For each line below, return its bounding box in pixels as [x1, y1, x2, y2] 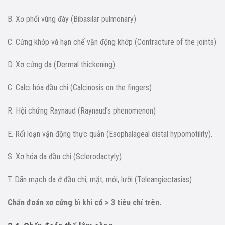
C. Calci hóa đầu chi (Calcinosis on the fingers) [8, 83, 152, 93]
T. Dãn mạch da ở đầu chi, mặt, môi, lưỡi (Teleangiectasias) [8, 175, 192, 185]
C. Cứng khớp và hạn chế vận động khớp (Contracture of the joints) [8, 37, 216, 47]
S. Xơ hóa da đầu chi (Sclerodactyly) [8, 152, 122, 162]
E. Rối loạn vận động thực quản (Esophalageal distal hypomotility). [8, 129, 212, 139]
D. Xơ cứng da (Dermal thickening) [8, 60, 115, 70]
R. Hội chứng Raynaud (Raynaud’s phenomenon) [8, 105, 156, 116]
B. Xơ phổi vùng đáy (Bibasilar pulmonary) [8, 14, 136, 24]
